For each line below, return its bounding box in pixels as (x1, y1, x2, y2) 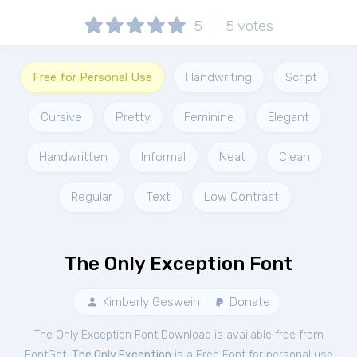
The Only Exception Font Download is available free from (33, 328, 324, 342)
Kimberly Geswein (99, 295, 200, 309)
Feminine (183, 110, 234, 124)
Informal (141, 150, 186, 164)
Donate (226, 295, 270, 309)
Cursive (40, 110, 82, 124)
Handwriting (185, 70, 252, 84)
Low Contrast (203, 190, 279, 204)
